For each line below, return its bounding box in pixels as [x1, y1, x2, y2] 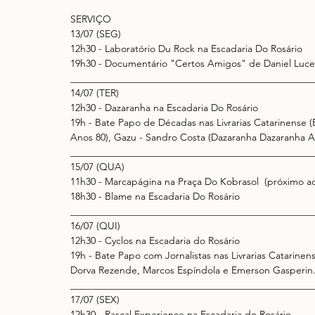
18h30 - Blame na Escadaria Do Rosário [70, 189, 243, 202]
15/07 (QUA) [70, 160, 127, 173]
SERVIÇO [70, 12, 114, 25]
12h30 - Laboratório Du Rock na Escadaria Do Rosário [70, 41, 305, 55]
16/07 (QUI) [70, 219, 123, 232]
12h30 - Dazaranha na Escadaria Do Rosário [70, 101, 261, 114]
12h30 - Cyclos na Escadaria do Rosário [70, 233, 243, 247]
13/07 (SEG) [70, 27, 124, 40]
